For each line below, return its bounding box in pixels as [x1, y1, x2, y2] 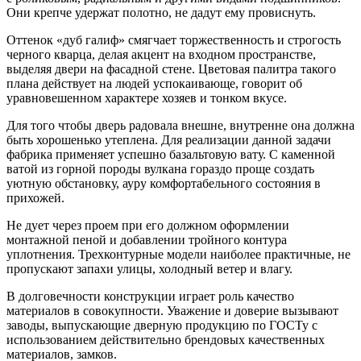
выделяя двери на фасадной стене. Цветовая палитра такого [6, 62, 336, 77]
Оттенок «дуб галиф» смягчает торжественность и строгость [6, 33, 341, 48]
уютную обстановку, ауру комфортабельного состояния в [6, 176, 321, 191]
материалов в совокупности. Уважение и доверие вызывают [6, 304, 338, 318]
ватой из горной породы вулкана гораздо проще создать [6, 162, 314, 176]
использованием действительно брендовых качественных [6, 333, 325, 347]
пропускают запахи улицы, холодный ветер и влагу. [6, 262, 293, 276]
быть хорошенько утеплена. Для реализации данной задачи [6, 133, 331, 147]
